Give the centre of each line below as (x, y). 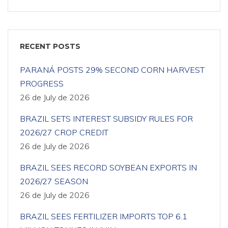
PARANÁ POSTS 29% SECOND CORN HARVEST (112, 70)
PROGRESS (42, 83)
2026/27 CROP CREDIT (64, 132)
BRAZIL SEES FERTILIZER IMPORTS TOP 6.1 (104, 216)
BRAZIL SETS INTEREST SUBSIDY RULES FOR (106, 119)
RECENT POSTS (50, 46)
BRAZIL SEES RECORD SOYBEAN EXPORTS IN (108, 167)
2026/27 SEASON (54, 181)
